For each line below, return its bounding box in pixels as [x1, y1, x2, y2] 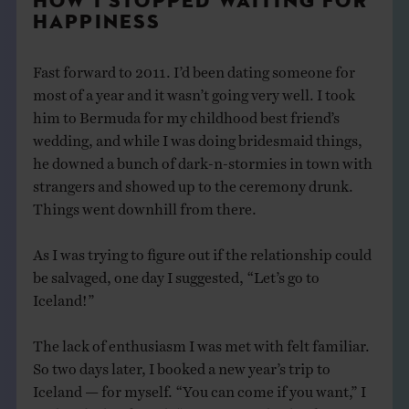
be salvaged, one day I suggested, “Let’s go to [32, 267, 320, 279]
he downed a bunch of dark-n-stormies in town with [32, 153, 372, 165]
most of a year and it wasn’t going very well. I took [32, 85, 355, 97]
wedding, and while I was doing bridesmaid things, [32, 131, 362, 142]
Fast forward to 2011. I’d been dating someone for [32, 62, 355, 74]
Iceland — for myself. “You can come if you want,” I [32, 382, 366, 393]
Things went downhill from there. [32, 199, 257, 211]
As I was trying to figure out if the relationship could [32, 245, 372, 257]
